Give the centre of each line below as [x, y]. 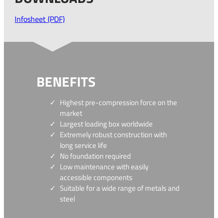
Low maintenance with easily [104, 166]
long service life [84, 145]
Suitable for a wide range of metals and [120, 188]
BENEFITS [66, 82]
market [71, 113]
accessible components [96, 177]
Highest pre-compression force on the [119, 102]
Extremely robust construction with [114, 134]
